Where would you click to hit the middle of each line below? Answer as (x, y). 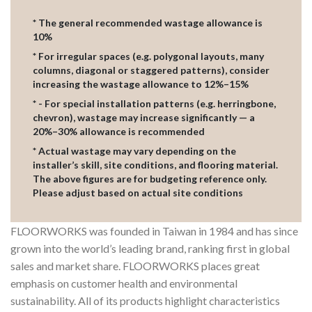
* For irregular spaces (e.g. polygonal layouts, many (148, 56)
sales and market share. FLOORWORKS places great (135, 266)
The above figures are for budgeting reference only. (150, 179)
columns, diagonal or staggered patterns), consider (151, 70)
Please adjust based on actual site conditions (138, 193)
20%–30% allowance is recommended (119, 132)
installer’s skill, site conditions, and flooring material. (155, 165)
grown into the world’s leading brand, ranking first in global (150, 249)
